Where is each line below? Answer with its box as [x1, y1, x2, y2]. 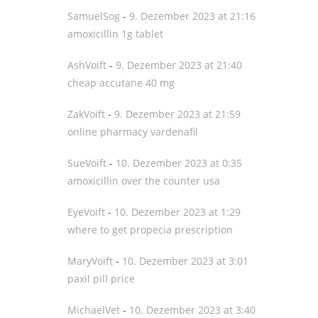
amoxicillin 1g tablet [67, 27, 163, 40]
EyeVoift [67, 205, 105, 219]
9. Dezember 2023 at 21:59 [114, 107, 241, 121]
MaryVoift [67, 254, 113, 268]
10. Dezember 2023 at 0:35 [116, 156, 242, 170]
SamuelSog [67, 9, 120, 23]
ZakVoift [67, 107, 105, 121]
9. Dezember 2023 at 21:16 [129, 9, 256, 23]
